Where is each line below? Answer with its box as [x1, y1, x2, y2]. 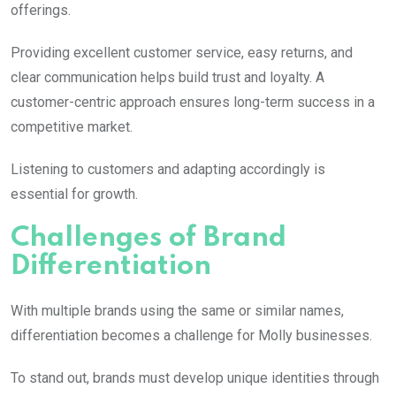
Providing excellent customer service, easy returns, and [11, 44, 353, 62]
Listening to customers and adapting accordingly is [11, 161, 325, 179]
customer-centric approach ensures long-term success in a [11, 94, 375, 111]
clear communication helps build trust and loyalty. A [11, 69, 324, 87]
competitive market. [11, 118, 133, 136]
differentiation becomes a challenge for [11, 327, 258, 345]
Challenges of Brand [11, 225, 286, 253]
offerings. [11, 2, 71, 19]
